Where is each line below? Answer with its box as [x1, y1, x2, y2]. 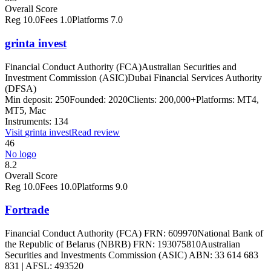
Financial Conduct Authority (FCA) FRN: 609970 [5, 228, 197, 238]
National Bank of [197, 228, 263, 238]
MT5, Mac [5, 105, 46, 116]
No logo [5, 148, 36, 159]
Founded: [70, 94, 106, 105]
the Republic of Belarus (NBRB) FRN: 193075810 [5, 239, 201, 249]
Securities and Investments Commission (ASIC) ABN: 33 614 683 [5, 250, 258, 260]
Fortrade [5, 203, 49, 217]
